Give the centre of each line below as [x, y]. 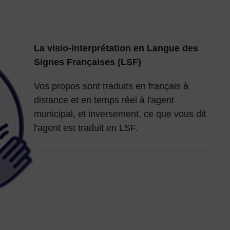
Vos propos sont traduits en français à [111, 87]
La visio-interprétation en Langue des [116, 49]
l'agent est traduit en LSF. [87, 128]
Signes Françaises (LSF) [87, 62]
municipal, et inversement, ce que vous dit [120, 114]
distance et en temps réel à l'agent [104, 100]
